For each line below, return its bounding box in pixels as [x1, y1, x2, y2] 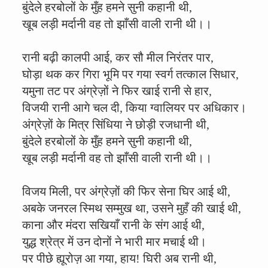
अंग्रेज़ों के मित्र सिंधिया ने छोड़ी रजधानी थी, [22, 118, 209, 131]
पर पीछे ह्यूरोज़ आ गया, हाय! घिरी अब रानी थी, [22, 252, 217, 265]
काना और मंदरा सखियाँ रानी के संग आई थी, [22, 218, 205, 232]
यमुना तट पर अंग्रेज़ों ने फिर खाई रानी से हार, [22, 84, 212, 98]
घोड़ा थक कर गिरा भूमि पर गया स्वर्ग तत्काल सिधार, [22, 68, 239, 81]
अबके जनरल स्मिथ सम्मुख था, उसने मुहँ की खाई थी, [22, 202, 241, 215]
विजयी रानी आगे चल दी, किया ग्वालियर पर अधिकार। [22, 101, 246, 114]
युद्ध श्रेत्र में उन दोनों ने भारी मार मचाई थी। [22, 235, 206, 248]
